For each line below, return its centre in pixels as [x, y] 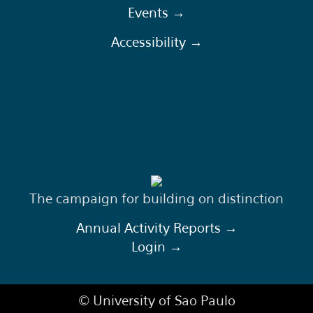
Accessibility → [156, 42]
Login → [156, 247]
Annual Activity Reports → [156, 228]
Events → [156, 13]
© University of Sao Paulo [156, 300]
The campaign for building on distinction [156, 198]
